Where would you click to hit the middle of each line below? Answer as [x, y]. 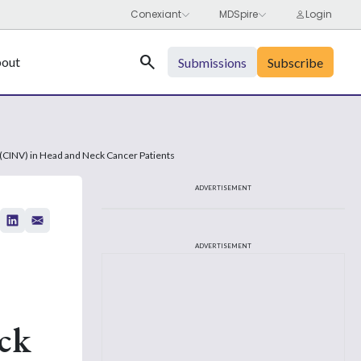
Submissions [212, 62]
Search [147, 62]
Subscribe [295, 62]
